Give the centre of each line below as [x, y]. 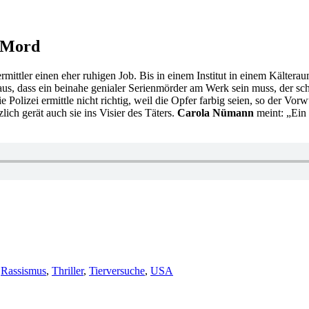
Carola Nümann [217, 112]
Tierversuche [117, 270]
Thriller [68, 270]
